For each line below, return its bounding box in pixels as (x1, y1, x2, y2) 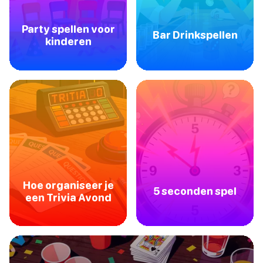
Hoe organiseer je (22, 178, 114, 191)
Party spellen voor (21, 22, 115, 35)
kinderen (45, 35, 92, 48)
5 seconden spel (153, 185, 237, 198)
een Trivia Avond (25, 191, 112, 204)
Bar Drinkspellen (152, 29, 238, 42)
